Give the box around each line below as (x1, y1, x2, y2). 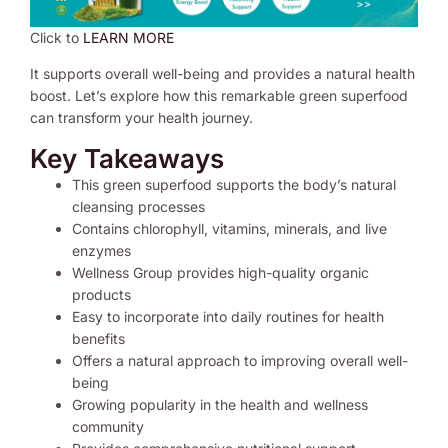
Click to (30, 28, 83, 46)
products (72, 285, 131, 303)
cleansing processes (72, 197, 205, 215)
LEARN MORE (83, 28, 174, 46)
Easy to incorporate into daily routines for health (72, 307, 384, 325)
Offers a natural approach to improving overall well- (72, 351, 408, 369)
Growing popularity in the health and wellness (72, 395, 368, 413)
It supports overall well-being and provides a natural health (30, 64, 415, 82)
